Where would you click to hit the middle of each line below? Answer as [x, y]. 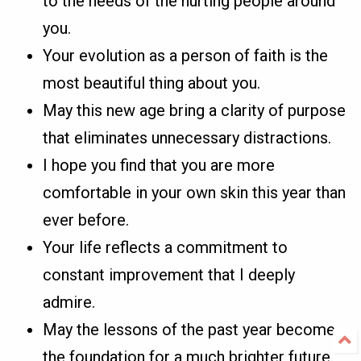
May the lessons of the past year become [189, 330]
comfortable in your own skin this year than [195, 193]
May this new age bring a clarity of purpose [195, 111]
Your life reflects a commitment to [166, 248]
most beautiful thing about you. [152, 83]
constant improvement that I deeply [169, 275]
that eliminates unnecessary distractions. [187, 138]
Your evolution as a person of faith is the [186, 56]
